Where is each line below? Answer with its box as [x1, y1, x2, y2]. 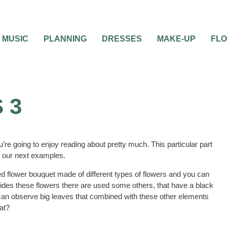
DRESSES [102, 34, 142, 43]
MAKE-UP [157, 34, 196, 43]
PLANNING [44, 34, 87, 43]
